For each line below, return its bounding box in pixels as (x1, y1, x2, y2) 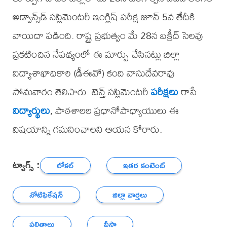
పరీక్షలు (150, 82, 178, 102)
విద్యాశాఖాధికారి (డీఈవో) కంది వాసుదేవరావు (12, 63, 175, 83)
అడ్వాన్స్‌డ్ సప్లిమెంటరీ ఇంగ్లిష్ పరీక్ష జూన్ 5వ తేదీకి (12, 7, 195, 27)
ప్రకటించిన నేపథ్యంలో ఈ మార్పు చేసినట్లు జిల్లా (12, 44, 179, 64)
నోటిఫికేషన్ (29, 187, 63, 202)
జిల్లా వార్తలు (112, 187, 147, 202)
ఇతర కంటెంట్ (123, 158, 166, 173)
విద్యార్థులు (12, 100, 50, 121)
